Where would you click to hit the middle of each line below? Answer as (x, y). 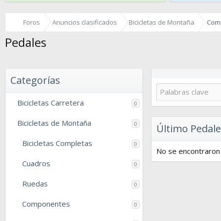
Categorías (35, 80)
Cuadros (36, 163)
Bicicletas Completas (57, 143)
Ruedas (35, 183)
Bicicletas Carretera (51, 102)
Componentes (46, 203)
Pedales (26, 42)
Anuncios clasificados (84, 22)
